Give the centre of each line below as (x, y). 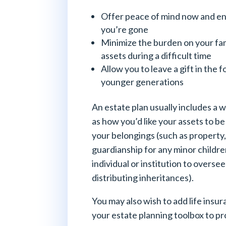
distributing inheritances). (143, 177)
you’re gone (126, 29)
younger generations (143, 81)
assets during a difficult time (156, 55)
